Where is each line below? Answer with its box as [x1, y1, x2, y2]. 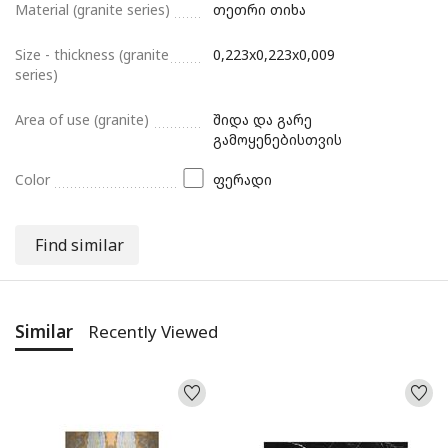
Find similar [35, 233, 124, 256]
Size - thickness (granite [15, 44, 169, 64]
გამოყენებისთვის [213, 129, 343, 149]
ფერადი [213, 169, 273, 189]
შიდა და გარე [213, 109, 313, 129]
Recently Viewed [88, 319, 218, 343]
